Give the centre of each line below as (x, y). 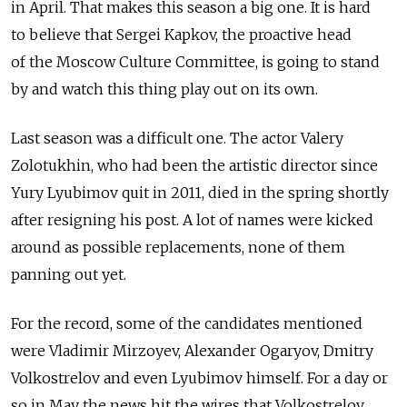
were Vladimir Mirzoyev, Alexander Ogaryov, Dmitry (192, 350)
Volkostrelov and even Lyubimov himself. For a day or (199, 377)
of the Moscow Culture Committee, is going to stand (195, 61)
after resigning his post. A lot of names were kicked (192, 219)
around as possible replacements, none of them (178, 247)
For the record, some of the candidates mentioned (187, 323)
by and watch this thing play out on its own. (164, 89)
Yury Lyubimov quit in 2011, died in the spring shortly (200, 192)
